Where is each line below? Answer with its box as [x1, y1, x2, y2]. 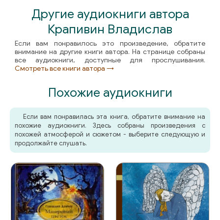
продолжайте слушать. [15, 139, 87, 148]
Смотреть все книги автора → [15, 64, 114, 73]
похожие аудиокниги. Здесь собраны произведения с [15, 121, 205, 130]
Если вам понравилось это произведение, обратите [15, 39, 205, 48]
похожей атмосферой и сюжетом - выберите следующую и [15, 130, 205, 139]
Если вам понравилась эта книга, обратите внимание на [23, 112, 205, 121]
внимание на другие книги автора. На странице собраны [15, 48, 205, 56]
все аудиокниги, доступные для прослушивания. [15, 56, 205, 65]
